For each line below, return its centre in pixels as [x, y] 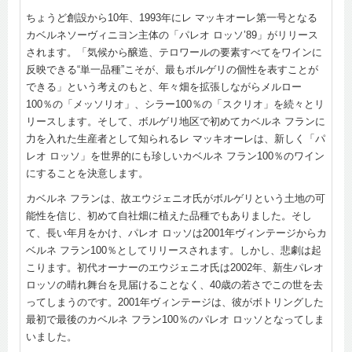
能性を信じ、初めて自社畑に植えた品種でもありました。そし [169, 215]
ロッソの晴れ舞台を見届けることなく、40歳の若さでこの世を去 [174, 284]
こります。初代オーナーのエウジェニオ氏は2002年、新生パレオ [175, 267]
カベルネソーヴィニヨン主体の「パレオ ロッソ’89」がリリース [172, 35]
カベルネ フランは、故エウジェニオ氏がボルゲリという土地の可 [176, 198]
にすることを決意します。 [87, 173]
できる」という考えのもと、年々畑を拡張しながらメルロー [164, 86]
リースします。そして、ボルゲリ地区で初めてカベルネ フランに [176, 121]
